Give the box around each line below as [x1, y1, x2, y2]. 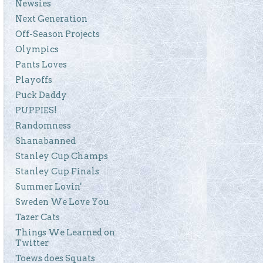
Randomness [15, 120, 71, 131]
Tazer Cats [15, 211, 60, 222]
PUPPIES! [15, 104, 57, 116]
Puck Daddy [15, 89, 67, 100]
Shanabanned [15, 135, 76, 146]
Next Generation [15, 13, 87, 24]
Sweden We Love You [15, 196, 109, 207]
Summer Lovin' [15, 181, 82, 192]
